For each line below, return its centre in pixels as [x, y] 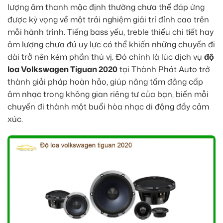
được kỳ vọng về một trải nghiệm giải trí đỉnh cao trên [108, 19]
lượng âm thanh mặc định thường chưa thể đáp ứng [106, 7]
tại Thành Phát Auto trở [164, 69]
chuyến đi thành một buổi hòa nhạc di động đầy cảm [108, 106]
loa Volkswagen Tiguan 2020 [62, 69]
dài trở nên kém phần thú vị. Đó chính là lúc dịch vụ [106, 56]
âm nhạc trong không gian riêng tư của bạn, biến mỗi [108, 94]
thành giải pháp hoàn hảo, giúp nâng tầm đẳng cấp [105, 81]
